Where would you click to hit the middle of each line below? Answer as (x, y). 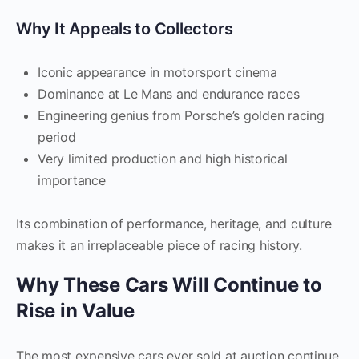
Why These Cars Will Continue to (169, 284)
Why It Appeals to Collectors (125, 28)
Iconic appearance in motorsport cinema (157, 72)
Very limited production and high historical (163, 158)
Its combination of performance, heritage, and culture (174, 223)
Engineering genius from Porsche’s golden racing (181, 115)
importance (72, 180)
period (57, 137)
